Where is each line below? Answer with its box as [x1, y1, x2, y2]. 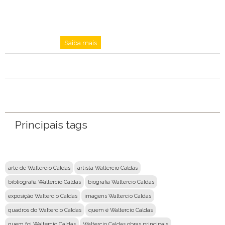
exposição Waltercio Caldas [8, 193, 77, 199]
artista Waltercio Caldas [77, 165, 138, 171]
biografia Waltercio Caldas [88, 179, 154, 185]
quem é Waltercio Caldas [88, 207, 153, 213]
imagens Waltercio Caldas [84, 193, 151, 199]
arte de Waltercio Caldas [8, 165, 70, 171]
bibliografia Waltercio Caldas [8, 179, 81, 185]
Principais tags [15, 119, 87, 132]
